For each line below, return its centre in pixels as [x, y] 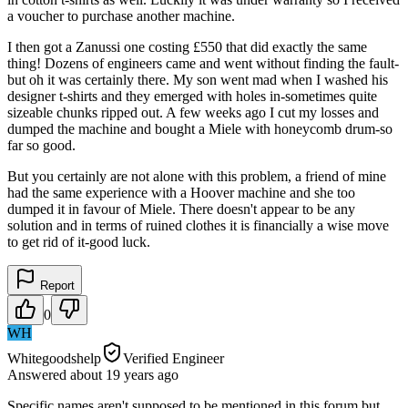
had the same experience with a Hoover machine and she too [181, 192]
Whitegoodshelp [54, 358]
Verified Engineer [173, 358]
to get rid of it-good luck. [79, 241]
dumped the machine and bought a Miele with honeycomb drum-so [200, 128]
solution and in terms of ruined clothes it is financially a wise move [198, 225]
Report [56, 285]
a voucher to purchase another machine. [121, 15]
